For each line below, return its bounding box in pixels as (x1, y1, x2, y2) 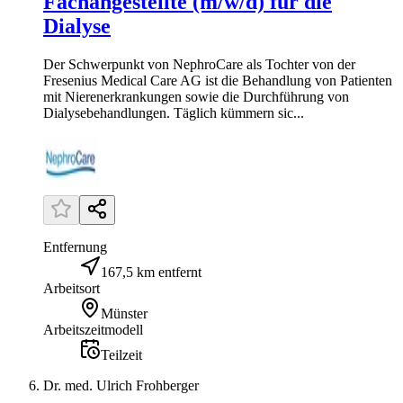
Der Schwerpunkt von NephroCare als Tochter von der (43, 56, 355, 72)
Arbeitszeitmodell (43, 321, 143, 337)
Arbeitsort (43, 280, 100, 296)
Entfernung (43, 238, 107, 255)
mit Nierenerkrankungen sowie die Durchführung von (43, 88, 349, 104)
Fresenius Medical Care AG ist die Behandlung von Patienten (43, 72, 392, 88)
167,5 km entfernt (101, 264, 201, 280)
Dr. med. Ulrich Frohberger (43, 377, 199, 393)
